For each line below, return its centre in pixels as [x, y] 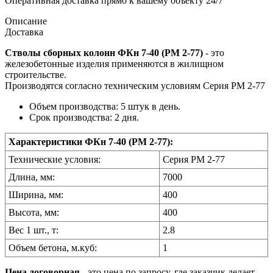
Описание [26, 21]
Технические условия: [55, 160]
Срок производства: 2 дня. [84, 118]
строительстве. [36, 75]
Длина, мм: [32, 177]
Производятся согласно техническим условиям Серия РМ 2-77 [135, 86]
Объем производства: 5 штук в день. [105, 107]
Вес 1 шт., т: [34, 230]
